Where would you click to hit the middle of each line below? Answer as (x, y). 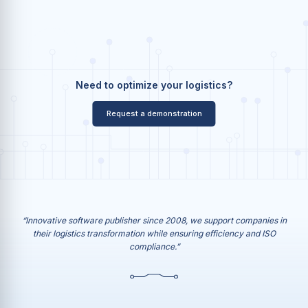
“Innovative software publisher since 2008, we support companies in (154, 220)
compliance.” (154, 246)
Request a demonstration (154, 113)
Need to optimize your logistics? (154, 85)
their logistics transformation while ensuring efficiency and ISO (154, 233)
